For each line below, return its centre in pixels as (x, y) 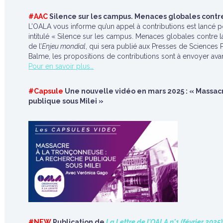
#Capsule (46, 91)
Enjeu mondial (64, 46)
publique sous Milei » (66, 101)
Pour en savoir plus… (61, 66)
